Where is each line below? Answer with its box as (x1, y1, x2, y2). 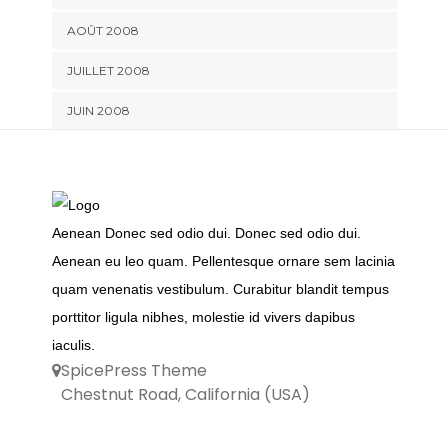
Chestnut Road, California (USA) (60, 382, 310, 406)
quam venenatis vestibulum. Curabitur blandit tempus (51, 280, 389, 297)
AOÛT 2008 (66, 22, 139, 38)
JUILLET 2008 (66, 62, 150, 78)
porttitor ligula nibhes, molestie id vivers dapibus (51, 308, 355, 325)
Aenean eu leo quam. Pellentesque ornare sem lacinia (51, 252, 395, 269)
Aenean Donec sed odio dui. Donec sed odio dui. (51, 224, 361, 241)
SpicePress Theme (60, 358, 207, 382)
